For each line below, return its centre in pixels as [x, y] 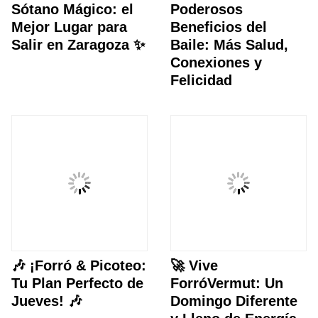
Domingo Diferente [234, 301]
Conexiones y [216, 63]
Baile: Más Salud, [229, 45]
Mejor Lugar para [69, 27]
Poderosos [207, 10]
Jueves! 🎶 [47, 301]
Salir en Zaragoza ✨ [78, 45]
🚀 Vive [194, 266]
